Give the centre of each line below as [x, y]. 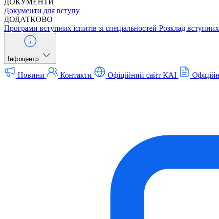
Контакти [76, 75]
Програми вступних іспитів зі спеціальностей [80, 28]
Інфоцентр [23, 59]
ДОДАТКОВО [28, 19]
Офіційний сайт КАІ [142, 75]
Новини [31, 75]
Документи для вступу [42, 11]
